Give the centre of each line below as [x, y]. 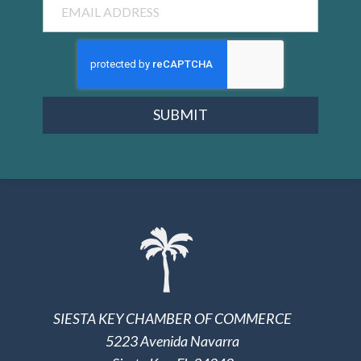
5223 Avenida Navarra [172, 341]
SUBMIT [180, 115]
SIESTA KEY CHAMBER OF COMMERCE [172, 319]
